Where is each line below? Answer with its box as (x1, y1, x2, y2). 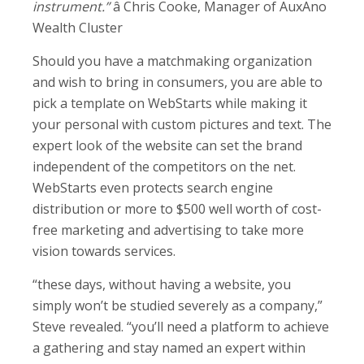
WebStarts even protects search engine (32, 178, 273, 197)
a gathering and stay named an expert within (32, 338, 305, 357)
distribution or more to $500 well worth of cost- (32, 199, 322, 218)
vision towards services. (32, 241, 175, 260)
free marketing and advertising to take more (32, 220, 304, 239)
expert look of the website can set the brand (32, 136, 302, 154)
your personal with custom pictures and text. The (32, 115, 331, 133)
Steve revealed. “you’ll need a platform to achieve (32, 317, 329, 336)
